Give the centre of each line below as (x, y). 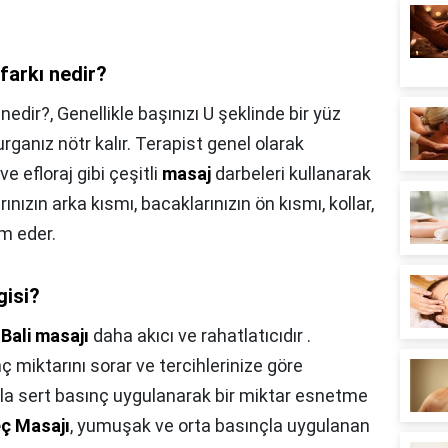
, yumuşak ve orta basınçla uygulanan (220, 425)
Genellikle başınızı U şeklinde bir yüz (199, 113)
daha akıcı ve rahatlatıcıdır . (200, 335)
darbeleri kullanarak (291, 173)
